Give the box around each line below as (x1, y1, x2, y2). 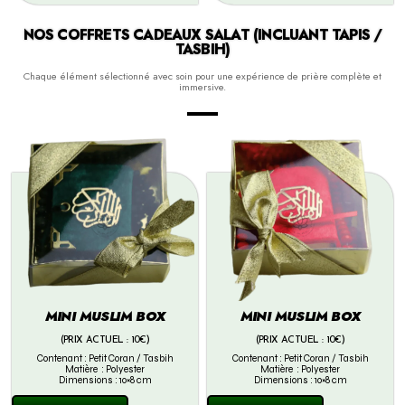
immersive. (178, 80, 226, 95)
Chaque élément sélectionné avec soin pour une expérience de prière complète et (23, 69, 381, 84)
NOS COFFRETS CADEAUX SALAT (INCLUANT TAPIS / (23, 24, 382, 46)
